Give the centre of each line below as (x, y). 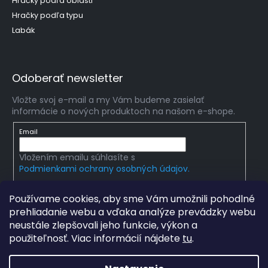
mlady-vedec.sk (138, 246)
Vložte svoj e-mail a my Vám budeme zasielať (108, 100)
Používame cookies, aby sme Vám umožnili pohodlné (132, 199)
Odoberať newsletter (68, 78)
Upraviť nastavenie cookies (160, 257)
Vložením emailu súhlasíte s (78, 158)
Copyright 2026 (69, 246)
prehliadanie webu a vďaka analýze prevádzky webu (132, 212)
